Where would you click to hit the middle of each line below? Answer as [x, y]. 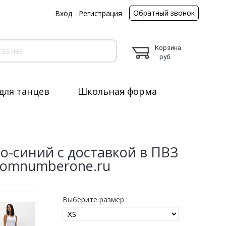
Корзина [168, 47]
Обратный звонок [164, 13]
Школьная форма [117, 91]
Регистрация [100, 13]
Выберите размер [93, 199]
